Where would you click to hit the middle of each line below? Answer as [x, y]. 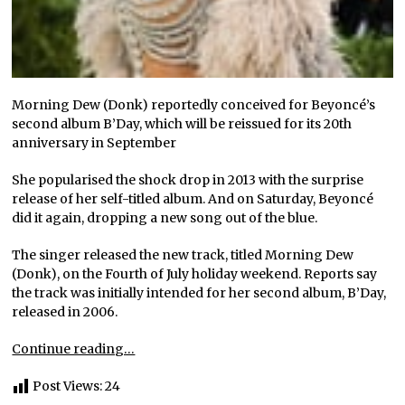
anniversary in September [94, 142]
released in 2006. [65, 311]
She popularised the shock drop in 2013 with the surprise [188, 179]
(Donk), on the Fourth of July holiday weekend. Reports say [195, 273]
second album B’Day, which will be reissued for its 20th [182, 123]
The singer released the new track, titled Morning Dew [183, 254]
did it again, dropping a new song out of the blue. [165, 217]
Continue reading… [74, 348]
